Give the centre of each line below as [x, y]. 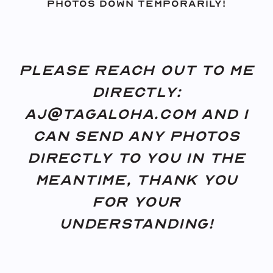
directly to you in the [136, 158]
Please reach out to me [136, 70]
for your [136, 202]
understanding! [136, 224]
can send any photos [136, 136]
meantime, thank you [136, 180]
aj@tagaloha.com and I [136, 114]
